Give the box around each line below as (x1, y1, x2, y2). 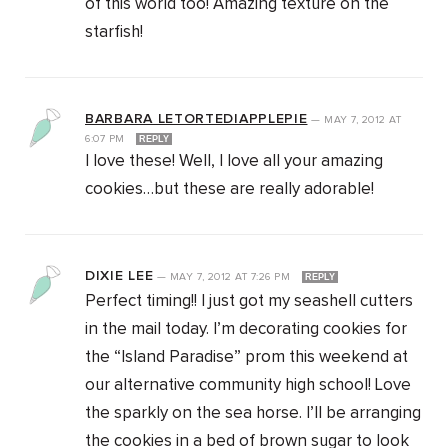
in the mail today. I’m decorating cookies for (85, 321, 407, 339)
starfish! (85, 24, 143, 42)
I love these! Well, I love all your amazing (85, 153, 383, 171)
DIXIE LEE (85, 269, 154, 284)
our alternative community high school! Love (85, 377, 411, 395)
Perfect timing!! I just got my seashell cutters (85, 293, 413, 311)
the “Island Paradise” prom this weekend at (85, 349, 408, 367)
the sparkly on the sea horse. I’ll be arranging (85, 405, 421, 423)
